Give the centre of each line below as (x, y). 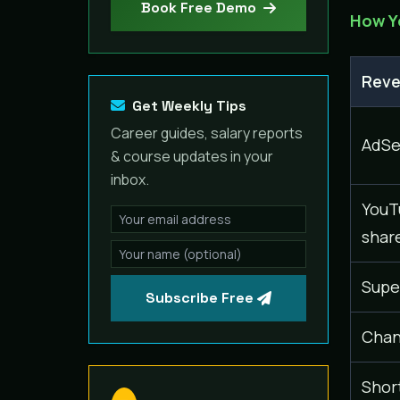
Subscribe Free (199, 297)
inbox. (130, 179)
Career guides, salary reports (207, 133)
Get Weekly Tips (189, 105)
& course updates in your (192, 156)
